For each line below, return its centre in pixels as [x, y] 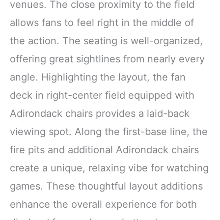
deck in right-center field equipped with [102, 95]
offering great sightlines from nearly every [107, 59]
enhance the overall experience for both [103, 204]
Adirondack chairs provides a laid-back [100, 113]
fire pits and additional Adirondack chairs [104, 150]
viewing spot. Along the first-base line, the [109, 131]
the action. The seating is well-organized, [106, 41]
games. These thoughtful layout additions [106, 186]
